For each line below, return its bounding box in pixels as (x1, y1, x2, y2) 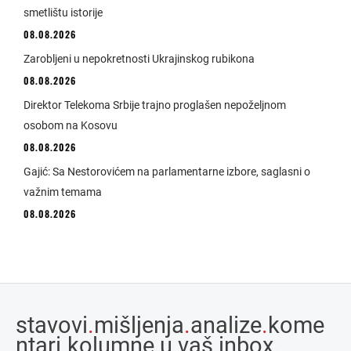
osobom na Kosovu (24, 119, 118, 132)
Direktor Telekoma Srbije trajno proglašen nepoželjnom (24, 99, 286, 112)
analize (190, 312, 262, 339)
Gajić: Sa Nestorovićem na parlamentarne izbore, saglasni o (24, 165, 310, 179)
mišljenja (94, 312, 184, 339)
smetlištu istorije (24, 6, 103, 20)
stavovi (16, 312, 88, 339)
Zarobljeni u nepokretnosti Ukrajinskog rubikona (24, 52, 255, 66)
